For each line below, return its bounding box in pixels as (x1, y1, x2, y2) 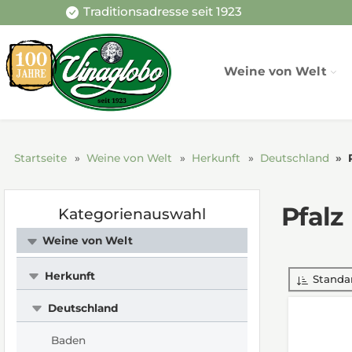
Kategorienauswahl (58, 204, 206, 223)
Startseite (13, 151, 67, 164)
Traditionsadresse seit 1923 (82, 4, 242, 20)
